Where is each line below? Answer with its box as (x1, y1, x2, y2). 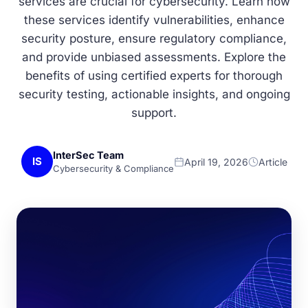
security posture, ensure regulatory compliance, (21, 32, 287, 45)
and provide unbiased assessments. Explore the (22, 50, 286, 64)
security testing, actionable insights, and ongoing (18, 87, 290, 101)
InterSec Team (52, 149, 124, 161)
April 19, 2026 (184, 155, 248, 168)
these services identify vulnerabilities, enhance (23, 13, 285, 27)
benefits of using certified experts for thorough (25, 69, 283, 82)
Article (258, 155, 287, 168)
